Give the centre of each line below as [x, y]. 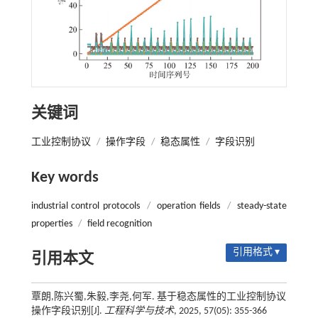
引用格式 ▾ [257, 253]
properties [51, 224]
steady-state [262, 207]
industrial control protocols [85, 207]
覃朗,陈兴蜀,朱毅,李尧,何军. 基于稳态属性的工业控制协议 [158, 297]
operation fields [189, 207]
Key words [65, 178]
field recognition [119, 224]
